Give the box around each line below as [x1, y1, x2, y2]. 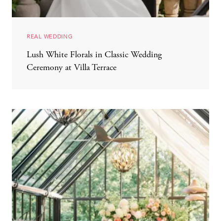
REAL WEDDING [27, 32, 73, 41]
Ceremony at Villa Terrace [27, 63, 116, 73]
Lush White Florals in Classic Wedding [27, 50, 162, 60]
